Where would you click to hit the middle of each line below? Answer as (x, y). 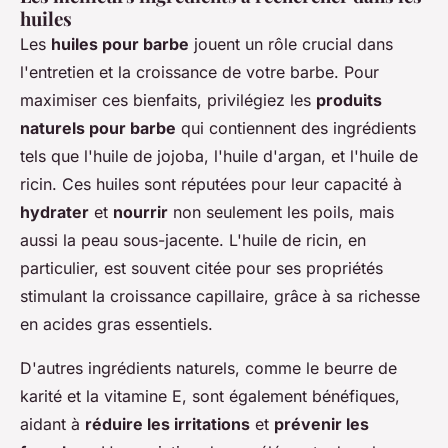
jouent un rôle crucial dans (291, 43)
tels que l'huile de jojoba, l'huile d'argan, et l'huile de (219, 155)
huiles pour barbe (120, 43)
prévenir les (321, 423)
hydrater (54, 211)
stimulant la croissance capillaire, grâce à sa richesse (220, 295)
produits (349, 99)
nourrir (140, 211)
